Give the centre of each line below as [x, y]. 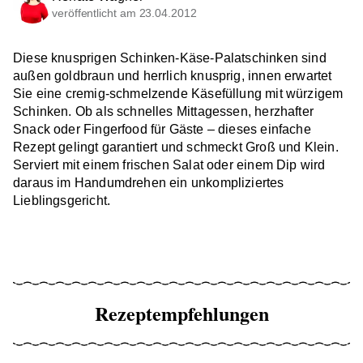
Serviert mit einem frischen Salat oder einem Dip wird [169, 165]
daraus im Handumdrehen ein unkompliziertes [149, 183]
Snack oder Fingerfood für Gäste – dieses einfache [162, 130]
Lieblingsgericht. [62, 201]
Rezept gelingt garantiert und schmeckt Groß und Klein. [176, 147]
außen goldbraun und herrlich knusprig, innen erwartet [173, 76]
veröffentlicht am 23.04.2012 [124, 13]
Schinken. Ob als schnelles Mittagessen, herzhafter [163, 112]
